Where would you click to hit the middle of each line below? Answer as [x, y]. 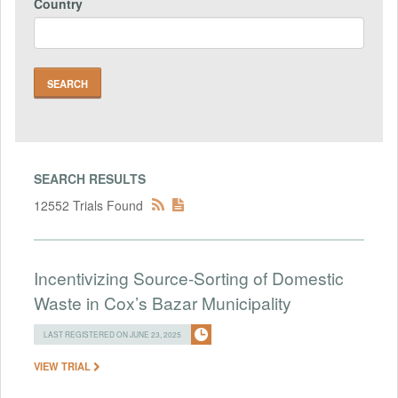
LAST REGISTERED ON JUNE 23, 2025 [112, 334]
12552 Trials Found [88, 205]
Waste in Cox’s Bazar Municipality [163, 302]
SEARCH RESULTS [90, 178]
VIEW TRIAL [64, 366]
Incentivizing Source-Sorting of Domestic [189, 277]
